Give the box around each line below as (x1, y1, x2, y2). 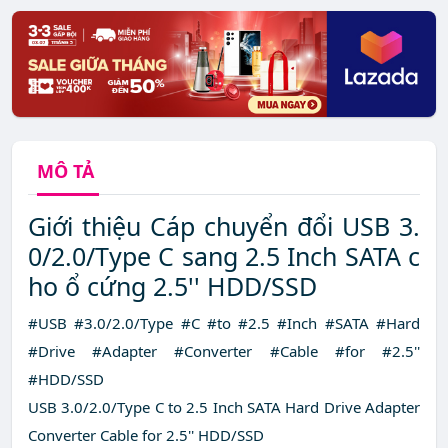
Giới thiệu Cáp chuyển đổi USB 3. (28, 209, 420, 244)
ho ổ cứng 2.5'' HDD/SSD (28, 269, 317, 304)
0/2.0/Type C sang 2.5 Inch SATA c (28, 239, 420, 274)
